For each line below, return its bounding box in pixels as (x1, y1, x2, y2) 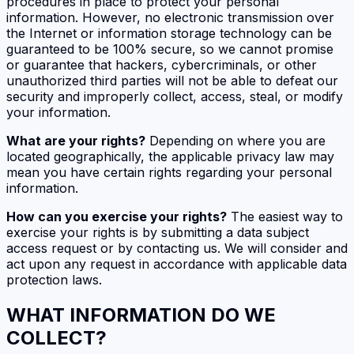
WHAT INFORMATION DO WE (6, 303, 276, 326)
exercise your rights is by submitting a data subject (6, 224, 309, 240)
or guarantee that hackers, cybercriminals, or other (6, 56, 317, 73)
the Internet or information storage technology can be (6, 24, 332, 41)
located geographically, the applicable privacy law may (6, 148, 334, 164)
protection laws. (6, 271, 102, 288)
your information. (6, 104, 111, 120)
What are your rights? (6, 132, 145, 149)
